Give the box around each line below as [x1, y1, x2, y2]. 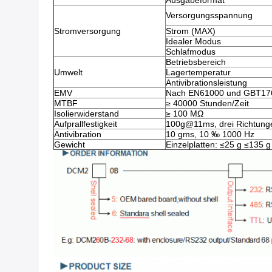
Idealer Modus [166, 36, 221, 46]
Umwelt [54, 67, 83, 77]
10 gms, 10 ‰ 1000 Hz [166, 129, 254, 139]
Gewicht [54, 140, 85, 149]
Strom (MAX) [166, 26, 216, 36]
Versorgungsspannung [166, 10, 253, 20]
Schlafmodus [166, 47, 216, 56]
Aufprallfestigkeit [54, 119, 117, 129]
